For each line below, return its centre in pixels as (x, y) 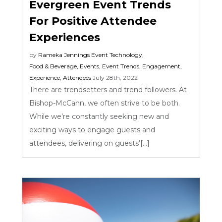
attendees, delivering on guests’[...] (92, 143)
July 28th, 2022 (115, 77)
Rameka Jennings (64, 55)
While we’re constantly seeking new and (99, 116)
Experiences (65, 37)
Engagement (162, 66)
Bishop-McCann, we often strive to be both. (105, 103)
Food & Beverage (53, 66)
